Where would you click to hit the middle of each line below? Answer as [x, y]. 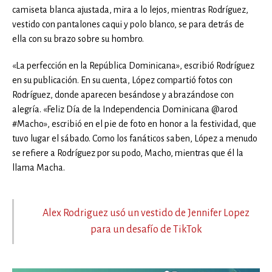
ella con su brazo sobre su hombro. [78, 39]
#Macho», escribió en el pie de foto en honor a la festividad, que [134, 124]
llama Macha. [39, 167]
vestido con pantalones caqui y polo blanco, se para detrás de [128, 24]
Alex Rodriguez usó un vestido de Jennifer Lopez [146, 213]
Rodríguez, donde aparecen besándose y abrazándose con [123, 94]
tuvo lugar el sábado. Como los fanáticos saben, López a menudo [135, 138]
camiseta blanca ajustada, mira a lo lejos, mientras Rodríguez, [130, 9]
